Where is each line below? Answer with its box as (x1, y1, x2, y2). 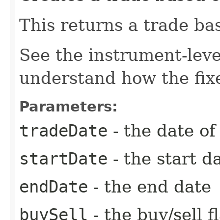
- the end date (88, 176, 211, 196)
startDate (19, 148, 108, 168)
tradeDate (19, 120, 108, 140)
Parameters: (19, 98, 118, 115)
